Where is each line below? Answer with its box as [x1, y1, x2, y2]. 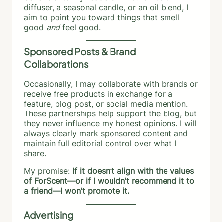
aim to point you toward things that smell [24, 12, 179, 22]
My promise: [24, 166, 72, 176]
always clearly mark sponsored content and [24, 128, 188, 138]
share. [24, 148, 46, 158]
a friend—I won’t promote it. [24, 185, 129, 196]
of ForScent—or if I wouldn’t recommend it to [24, 175, 194, 186]
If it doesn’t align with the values [72, 166, 194, 176]
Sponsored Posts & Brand [24, 45, 136, 57]
